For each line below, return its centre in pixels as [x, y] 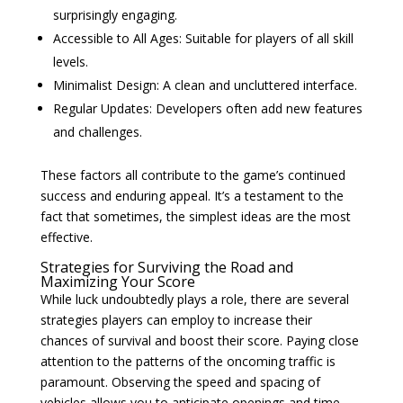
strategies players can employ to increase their [176, 320]
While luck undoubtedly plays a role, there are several [194, 299]
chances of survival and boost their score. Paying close [199, 340]
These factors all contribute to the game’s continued [193, 175]
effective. [66, 237]
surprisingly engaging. [115, 15]
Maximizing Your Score [117, 282]
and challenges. [97, 132]
